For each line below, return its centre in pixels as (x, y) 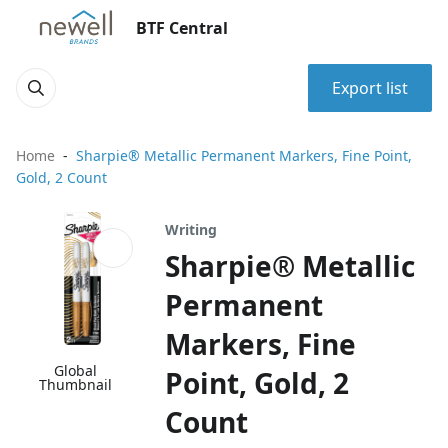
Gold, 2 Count (61, 177)
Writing (191, 229)
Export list (370, 88)
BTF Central (182, 28)
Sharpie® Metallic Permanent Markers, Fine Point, (244, 155)
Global (76, 371)
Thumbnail (76, 385)
